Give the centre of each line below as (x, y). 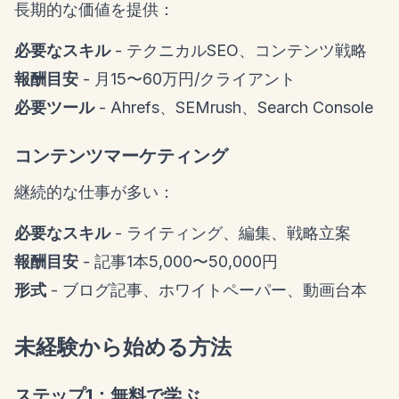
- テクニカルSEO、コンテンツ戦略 (239, 51)
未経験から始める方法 (123, 347)
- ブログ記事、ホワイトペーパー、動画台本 (207, 290)
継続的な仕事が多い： (94, 192)
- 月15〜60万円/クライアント (187, 79)
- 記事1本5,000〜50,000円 (178, 262)
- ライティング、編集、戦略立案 (231, 233)
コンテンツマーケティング (121, 156)
